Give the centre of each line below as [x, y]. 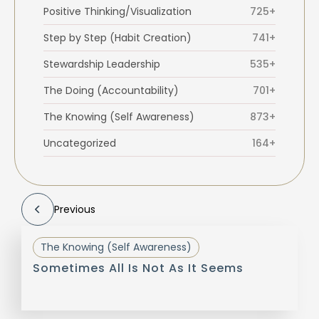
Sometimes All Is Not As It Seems [138, 268]
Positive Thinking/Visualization [117, 12]
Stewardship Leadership [102, 64]
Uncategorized [80, 143]
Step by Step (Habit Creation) [117, 38]
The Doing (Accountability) [111, 91]
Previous [75, 210]
